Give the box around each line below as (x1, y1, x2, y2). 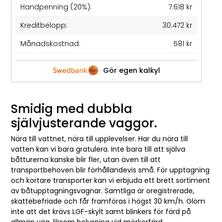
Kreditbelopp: (20, 20, 68, 30)
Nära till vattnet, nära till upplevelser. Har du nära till (11, 134, 188, 144)
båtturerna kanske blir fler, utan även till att (11, 155, 161, 165)
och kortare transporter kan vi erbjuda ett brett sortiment (11, 175, 211, 186)
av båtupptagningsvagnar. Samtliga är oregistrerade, (11, 186, 195, 196)
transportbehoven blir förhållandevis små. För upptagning (11, 165, 210, 175)
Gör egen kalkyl (103, 65, 160, 75)
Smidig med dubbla (11, 101, 133, 117)
